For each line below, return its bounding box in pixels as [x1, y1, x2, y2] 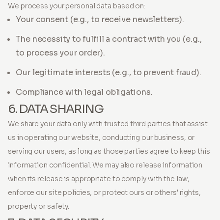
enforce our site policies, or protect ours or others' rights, [8, 188, 201, 197]
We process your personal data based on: [8, 1, 146, 10]
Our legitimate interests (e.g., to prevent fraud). [16, 67, 201, 78]
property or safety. [8, 202, 70, 211]
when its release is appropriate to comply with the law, [8, 174, 190, 183]
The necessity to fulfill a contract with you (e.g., [16, 34, 202, 44]
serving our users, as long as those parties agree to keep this [8, 147, 210, 156]
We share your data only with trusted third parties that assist [8, 119, 208, 128]
